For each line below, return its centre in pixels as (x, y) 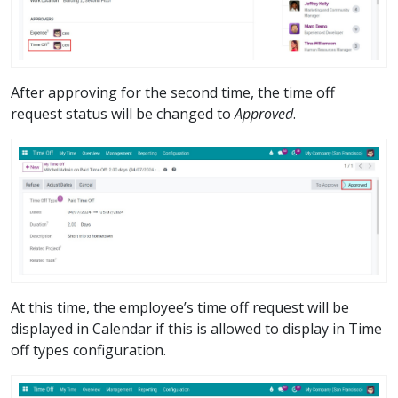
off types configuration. (88, 350)
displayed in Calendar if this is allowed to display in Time (196, 329)
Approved (264, 114)
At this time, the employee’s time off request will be (180, 308)
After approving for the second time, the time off (173, 92)
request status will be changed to (123, 114)
